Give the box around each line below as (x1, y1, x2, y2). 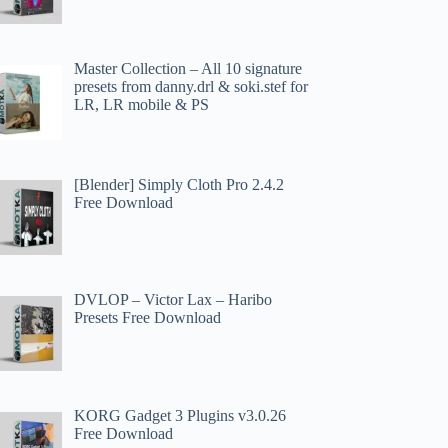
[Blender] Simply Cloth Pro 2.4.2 (74, 175, 285, 193)
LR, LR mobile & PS (74, 95, 210, 113)
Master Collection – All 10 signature (74, 59, 303, 77)
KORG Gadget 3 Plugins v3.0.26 (74, 407, 287, 425)
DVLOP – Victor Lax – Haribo (74, 291, 273, 309)
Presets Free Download (74, 309, 222, 327)
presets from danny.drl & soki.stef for (74, 77, 309, 95)
